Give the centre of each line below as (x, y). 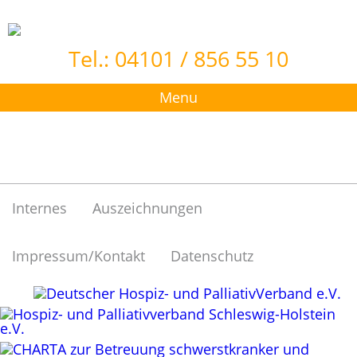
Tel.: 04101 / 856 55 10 (178, 59)
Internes (39, 208)
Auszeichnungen (147, 208)
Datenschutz (212, 256)
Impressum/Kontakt (78, 256)
